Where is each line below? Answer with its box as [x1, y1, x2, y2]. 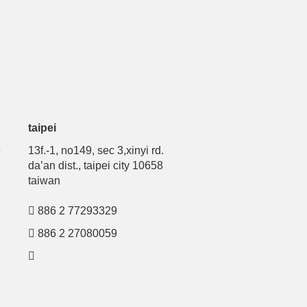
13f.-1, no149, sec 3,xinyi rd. [28, 145, 164, 156]
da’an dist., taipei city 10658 [28, 160, 163, 171]
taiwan [28, 175, 60, 186]
